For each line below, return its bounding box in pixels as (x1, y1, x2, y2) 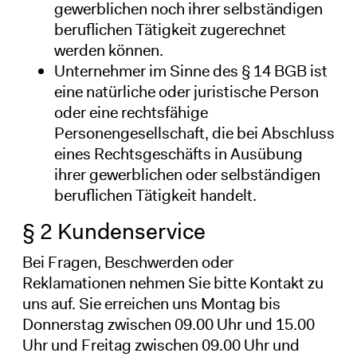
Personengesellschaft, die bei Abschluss (53, 122, 335, 143)
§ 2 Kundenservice (22, 216, 206, 246)
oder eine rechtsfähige (53, 101, 208, 123)
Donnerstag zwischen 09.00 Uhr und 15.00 (22, 313, 315, 335)
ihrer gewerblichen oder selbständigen (53, 163, 320, 185)
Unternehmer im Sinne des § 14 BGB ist (53, 60, 328, 81)
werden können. (53, 39, 163, 61)
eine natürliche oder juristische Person (53, 80, 319, 102)
